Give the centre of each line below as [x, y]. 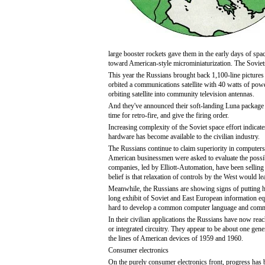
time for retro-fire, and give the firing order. [169, 115]
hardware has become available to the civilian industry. [184, 137]
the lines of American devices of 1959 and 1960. [176, 238]
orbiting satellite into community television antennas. [181, 94]
